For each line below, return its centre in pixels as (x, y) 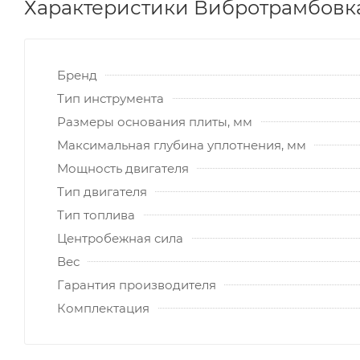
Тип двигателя (102, 191)
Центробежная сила (120, 238)
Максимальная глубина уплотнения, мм (182, 145)
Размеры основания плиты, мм (155, 121)
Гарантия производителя (137, 284)
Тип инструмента (110, 98)
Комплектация (103, 308)
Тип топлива (96, 215)
